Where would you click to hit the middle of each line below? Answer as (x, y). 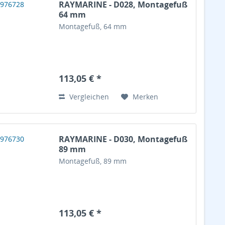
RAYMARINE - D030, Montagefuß (123, 139)
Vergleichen (88, 96)
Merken (146, 96)
